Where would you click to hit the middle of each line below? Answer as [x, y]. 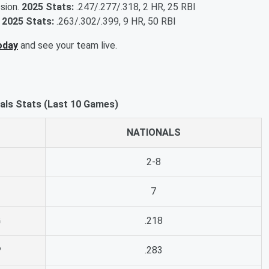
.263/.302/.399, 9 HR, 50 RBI [115, 21]
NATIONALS [153, 132]
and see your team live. [68, 45]
